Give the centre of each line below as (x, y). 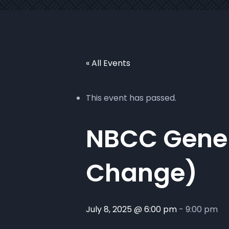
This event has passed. (131, 98)
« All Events (108, 63)
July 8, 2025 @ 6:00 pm (131, 209)
